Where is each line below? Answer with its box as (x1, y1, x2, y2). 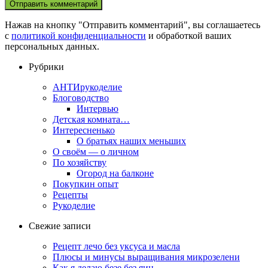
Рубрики (29, 62, 64, 72)
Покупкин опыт (53, 179, 118, 190)
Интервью (77, 103, 118, 114)
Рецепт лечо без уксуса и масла (53, 241, 180, 252)
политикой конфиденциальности (11, 31, 146, 41)
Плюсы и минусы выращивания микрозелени (53, 252, 240, 263)
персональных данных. (5, 41, 99, 52)
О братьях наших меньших (77, 136, 186, 147)
